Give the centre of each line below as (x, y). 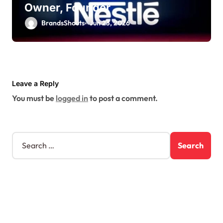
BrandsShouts (63, 23)
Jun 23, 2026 (110, 23)
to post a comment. (123, 98)
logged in (72, 98)
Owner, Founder (67, 8)
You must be (34, 98)
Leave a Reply (35, 84)
